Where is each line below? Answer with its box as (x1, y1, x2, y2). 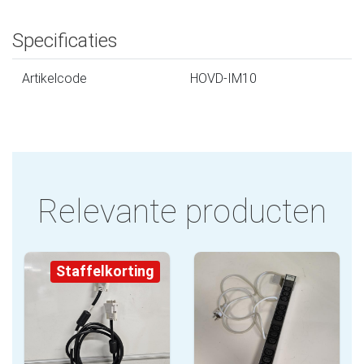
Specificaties (12, 29, 118, 53)
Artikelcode (22, 71, 87, 87)
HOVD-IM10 (190, 71, 257, 87)
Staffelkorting (55, 262, 154, 280)
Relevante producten (37, 193, 327, 232)
